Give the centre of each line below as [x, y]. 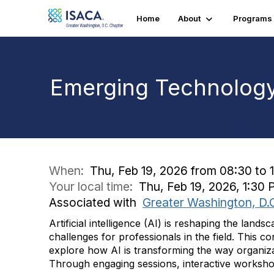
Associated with [96, 202]
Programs [252, 18]
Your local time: [94, 187]
